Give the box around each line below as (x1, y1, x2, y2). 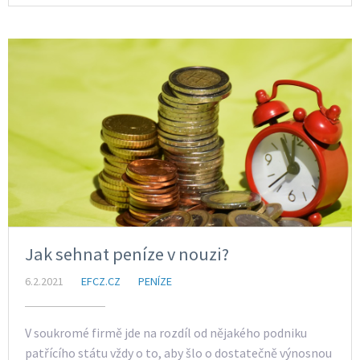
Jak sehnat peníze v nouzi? (25, 242, 229, 265)
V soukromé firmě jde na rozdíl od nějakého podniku (25, 324, 307, 341)
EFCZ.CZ (81, 273, 121, 288)
